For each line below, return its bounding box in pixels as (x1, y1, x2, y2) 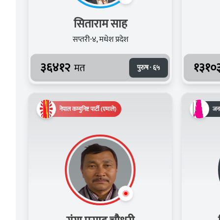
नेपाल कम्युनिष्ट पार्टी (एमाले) (59, 104, 116, 114)
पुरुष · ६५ (137, 61, 160, 73)
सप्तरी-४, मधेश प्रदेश (72, 32, 128, 46)
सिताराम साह (73, 14, 127, 34)
